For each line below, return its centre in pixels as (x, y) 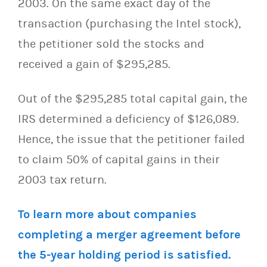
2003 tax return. (62, 179)
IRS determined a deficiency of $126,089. (128, 119)
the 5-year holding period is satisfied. (124, 254)
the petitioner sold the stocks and (111, 44)
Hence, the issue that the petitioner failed (131, 139)
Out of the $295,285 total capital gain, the (133, 98)
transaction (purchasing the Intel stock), (129, 23)
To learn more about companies (107, 214)
